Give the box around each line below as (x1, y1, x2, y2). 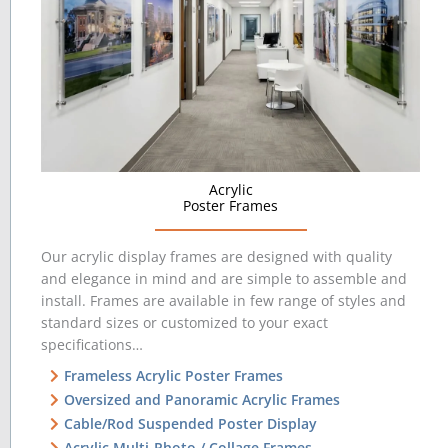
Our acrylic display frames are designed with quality (41, 247, 392, 267)
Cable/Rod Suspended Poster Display (63, 414, 317, 434)
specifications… (41, 335, 143, 355)
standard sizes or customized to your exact (41, 313, 328, 333)
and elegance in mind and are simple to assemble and (41, 269, 407, 289)
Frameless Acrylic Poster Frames (63, 366, 283, 386)
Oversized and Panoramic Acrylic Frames (63, 390, 340, 410)
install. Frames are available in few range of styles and (41, 291, 406, 311)
